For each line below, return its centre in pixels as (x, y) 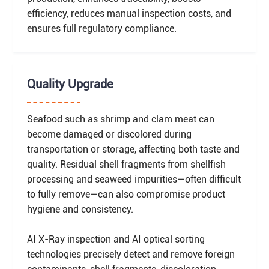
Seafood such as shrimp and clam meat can (120, 119)
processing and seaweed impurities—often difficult (134, 179)
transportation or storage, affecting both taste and (133, 149)
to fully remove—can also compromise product (126, 194)
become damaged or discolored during (109, 134)
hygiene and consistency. (80, 209)
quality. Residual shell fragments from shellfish (126, 164)
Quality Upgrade (70, 85)
